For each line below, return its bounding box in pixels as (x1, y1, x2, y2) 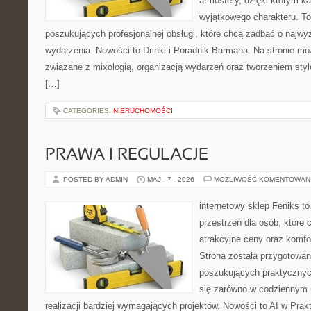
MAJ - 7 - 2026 (147, 176, 194, 183)
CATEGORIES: (63, 107, 113, 115)
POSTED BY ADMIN (63, 176, 130, 183)
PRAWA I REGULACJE (45, 148, 208, 163)
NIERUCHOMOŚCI (113, 107, 173, 115)
